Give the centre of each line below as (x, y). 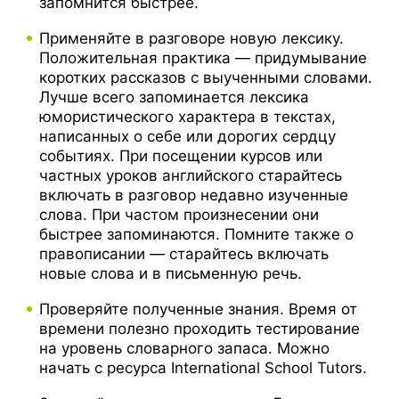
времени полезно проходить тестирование (199, 329)
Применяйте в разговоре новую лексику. (191, 39)
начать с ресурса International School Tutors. (203, 368)
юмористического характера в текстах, (187, 117)
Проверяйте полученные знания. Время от (198, 309)
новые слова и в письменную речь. (171, 274)
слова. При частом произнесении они (179, 215)
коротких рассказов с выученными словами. (206, 78)
